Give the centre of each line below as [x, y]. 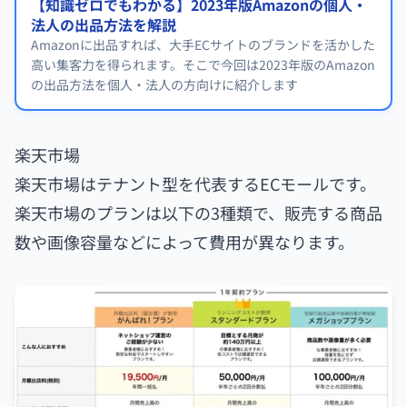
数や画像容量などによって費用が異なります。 [184, 241]
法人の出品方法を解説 [104, 24]
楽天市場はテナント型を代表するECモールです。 [195, 183]
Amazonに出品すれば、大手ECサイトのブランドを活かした [203, 44]
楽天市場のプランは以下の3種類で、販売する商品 [199, 212]
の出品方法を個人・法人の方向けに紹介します [164, 84]
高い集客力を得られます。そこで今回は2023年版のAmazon [203, 64]
